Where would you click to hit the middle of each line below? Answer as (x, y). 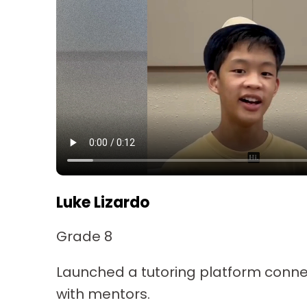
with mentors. (103, 294)
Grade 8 (84, 236)
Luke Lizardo (103, 202)
